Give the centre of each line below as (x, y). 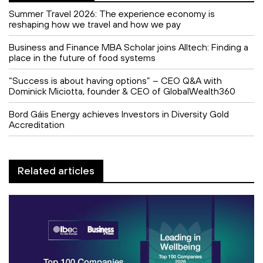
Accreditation (37, 124)
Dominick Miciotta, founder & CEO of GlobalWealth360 (122, 91)
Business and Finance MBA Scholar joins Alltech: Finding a (129, 47)
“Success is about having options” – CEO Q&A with (115, 80)
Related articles (56, 170)
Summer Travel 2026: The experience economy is (112, 13)
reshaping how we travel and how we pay (95, 24)
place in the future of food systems (82, 57)
